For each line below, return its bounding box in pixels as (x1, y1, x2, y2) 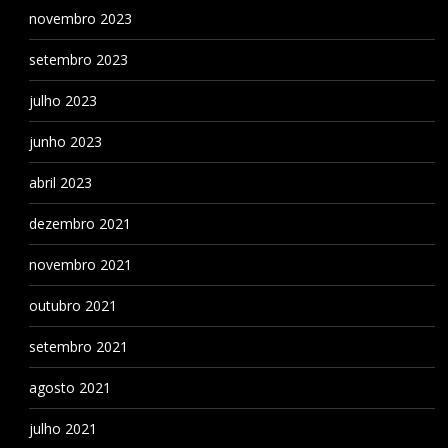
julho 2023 (28, 90, 97, 110)
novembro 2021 (28, 254, 132, 274)
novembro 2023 (28, 8, 132, 28)
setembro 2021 (28, 336, 128, 356)
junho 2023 (28, 131, 102, 151)
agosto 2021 (28, 377, 111, 397)
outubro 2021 (28, 295, 117, 315)
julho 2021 (28, 418, 97, 438)
